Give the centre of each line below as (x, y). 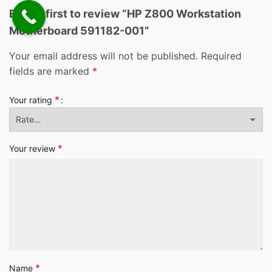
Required (221, 56)
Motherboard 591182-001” (79, 31)
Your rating (32, 100)
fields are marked (51, 71)
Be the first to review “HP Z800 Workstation (125, 14)
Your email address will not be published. (104, 56)
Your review (33, 148)
